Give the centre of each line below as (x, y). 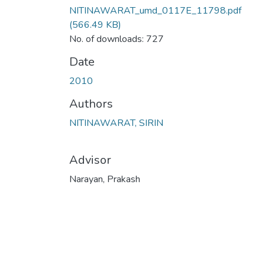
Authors (91, 104)
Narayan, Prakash (105, 179)
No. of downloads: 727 (117, 39)
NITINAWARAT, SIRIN (116, 123)
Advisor (90, 160)
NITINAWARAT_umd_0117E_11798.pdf (155, 10)
